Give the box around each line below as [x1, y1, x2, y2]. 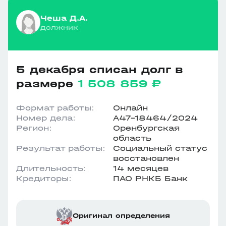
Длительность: [16, 163, 86, 173]
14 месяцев [113, 163, 168, 173]
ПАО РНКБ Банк [113, 174, 188, 183]
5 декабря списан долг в [16, 63, 183, 76]
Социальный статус [113, 143, 207, 153]
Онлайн [113, 103, 148, 112]
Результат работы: [16, 143, 105, 153]
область [113, 133, 151, 143]
